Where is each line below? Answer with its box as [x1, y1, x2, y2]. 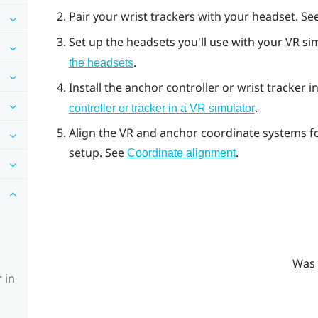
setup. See [68, 145, 127, 161]
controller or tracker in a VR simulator [68, 102, 255, 115]
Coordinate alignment [126, 147, 236, 160]
